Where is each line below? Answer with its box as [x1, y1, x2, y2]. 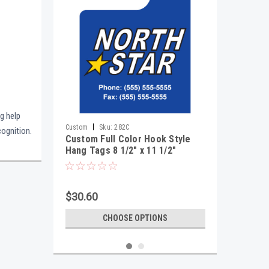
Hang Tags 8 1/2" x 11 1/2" [65, 145, 176, 156]
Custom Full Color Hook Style [65, 133, 191, 145]
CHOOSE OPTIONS [103, 213, 168, 223]
